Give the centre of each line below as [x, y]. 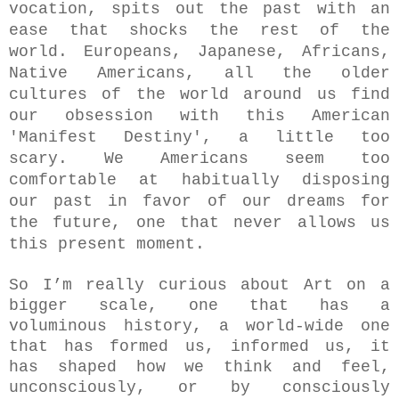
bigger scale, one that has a [199, 305]
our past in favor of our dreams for [199, 201]
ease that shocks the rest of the [199, 30]
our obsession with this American [199, 115]
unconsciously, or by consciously [199, 387]
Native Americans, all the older [199, 73]
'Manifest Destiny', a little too [199, 137]
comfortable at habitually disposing [199, 179]
